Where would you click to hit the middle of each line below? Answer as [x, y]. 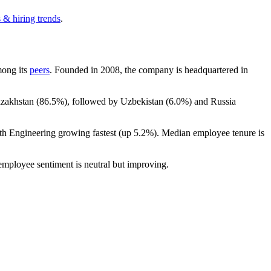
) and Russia [212, 101]
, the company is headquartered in [184, 70]
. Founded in [75, 70]
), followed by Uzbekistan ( [116, 101]
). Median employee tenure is [209, 132]
